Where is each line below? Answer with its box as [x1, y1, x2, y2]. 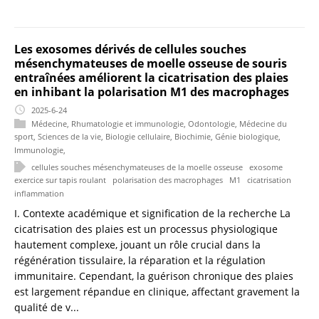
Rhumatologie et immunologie [71, 117, 184, 129]
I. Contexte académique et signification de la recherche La [14, 206, 291, 221]
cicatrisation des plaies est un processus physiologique [14, 222, 278, 236]
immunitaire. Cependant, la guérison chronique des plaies [14, 269, 293, 283]
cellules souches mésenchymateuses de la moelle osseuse [31, 161, 243, 172]
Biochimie [174, 131, 211, 142]
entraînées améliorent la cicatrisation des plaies [14, 70, 288, 86]
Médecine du [239, 117, 287, 129]
